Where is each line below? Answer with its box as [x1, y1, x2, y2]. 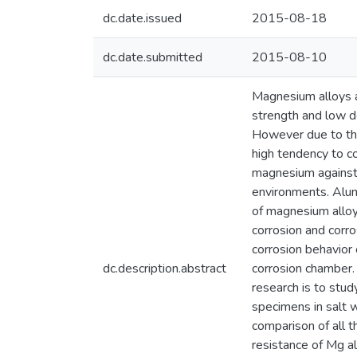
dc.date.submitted [103, 49, 202, 66]
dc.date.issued [103, 10, 182, 27]
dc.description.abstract [103, 260, 226, 277]
